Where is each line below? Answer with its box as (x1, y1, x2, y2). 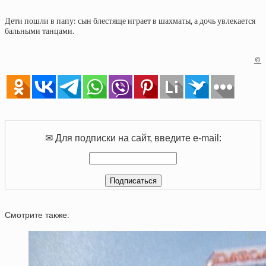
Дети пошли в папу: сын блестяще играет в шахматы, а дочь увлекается (5, 16, 255, 26)
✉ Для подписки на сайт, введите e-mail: (45, 132, 221, 144)
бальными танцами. (5, 26, 74, 36)
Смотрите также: (5, 210, 69, 220)
